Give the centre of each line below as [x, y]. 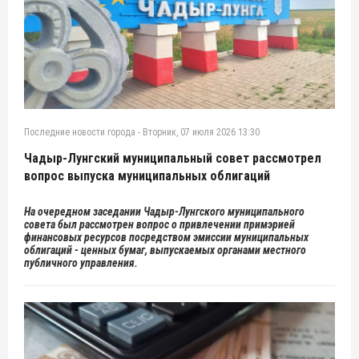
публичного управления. [81, 263]
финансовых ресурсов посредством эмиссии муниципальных [166, 238]
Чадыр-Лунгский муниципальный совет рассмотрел [173, 159]
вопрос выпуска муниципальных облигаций [147, 176]
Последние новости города [80, 133]
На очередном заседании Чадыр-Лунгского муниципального [164, 212]
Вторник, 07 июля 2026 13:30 [201, 133]
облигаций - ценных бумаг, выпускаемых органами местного [165, 250]
